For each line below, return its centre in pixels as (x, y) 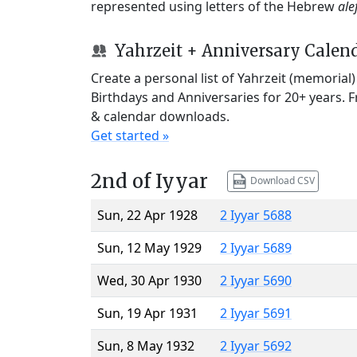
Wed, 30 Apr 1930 (149, 280)
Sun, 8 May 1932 (146, 345)
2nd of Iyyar (149, 181)
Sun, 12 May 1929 (149, 247)
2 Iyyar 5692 (256, 345)
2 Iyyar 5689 (256, 247)
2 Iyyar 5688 (256, 215)
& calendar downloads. (160, 116)
